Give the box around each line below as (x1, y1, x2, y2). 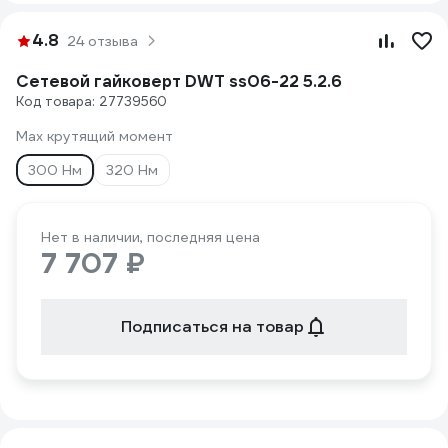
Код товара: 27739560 (16, 93, 167, 110)
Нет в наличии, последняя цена (41, 228, 260, 246)
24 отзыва (67, 32, 138, 50)
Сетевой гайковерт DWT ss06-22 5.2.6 (16, 71, 342, 92)
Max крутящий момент (16, 127, 173, 145)
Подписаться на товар (120, 316, 304, 337)
